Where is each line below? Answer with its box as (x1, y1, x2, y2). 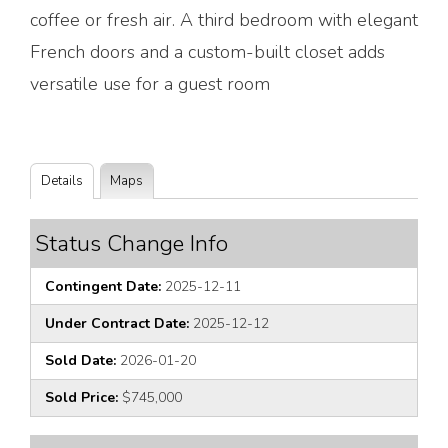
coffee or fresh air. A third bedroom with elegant (30, 7, 418, 32)
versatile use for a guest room (30, 71, 270, 96)
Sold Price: (45, 388, 118, 408)
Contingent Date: (45, 276, 161, 296)
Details (40, 172, 83, 191)
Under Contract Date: (45, 313, 189, 333)
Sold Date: (45, 351, 116, 371)
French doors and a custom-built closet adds (30, 39, 385, 64)
